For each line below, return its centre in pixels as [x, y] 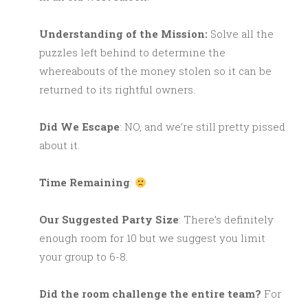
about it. [59, 145]
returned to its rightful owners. [117, 90]
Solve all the [242, 34]
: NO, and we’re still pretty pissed [202, 127]
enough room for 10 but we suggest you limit [152, 238]
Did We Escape [79, 127]
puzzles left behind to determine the [132, 53]
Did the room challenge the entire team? [150, 294]
